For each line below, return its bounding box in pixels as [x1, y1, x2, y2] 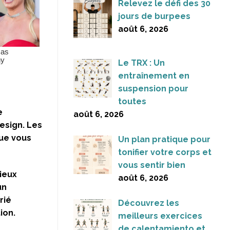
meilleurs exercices [118, 211, 202, 221]
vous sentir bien [118, 160, 185, 170]
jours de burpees [118, 11, 190, 22]
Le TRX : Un [118, 58, 165, 68]
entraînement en [118, 71, 189, 81]
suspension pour [118, 84, 188, 94]
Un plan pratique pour [118, 135, 210, 145]
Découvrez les [118, 198, 179, 208]
